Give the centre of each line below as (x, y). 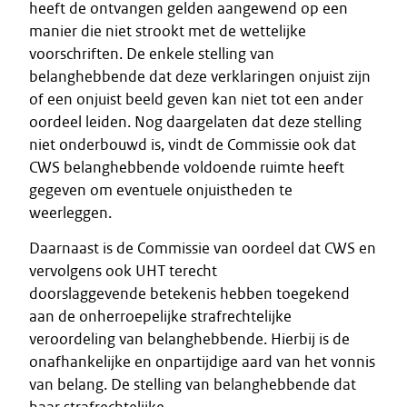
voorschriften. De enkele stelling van (152, 54)
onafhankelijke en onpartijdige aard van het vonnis (202, 362)
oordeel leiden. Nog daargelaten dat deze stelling (195, 122)
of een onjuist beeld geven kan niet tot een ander (196, 99)
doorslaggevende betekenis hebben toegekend (189, 293)
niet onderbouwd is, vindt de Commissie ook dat (193, 144)
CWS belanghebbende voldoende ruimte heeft (187, 167)
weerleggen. (70, 213)
